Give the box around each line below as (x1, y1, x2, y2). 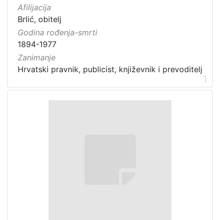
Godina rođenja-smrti (18, 27, 97, 38)
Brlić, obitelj (18, 14, 61, 25)
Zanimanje (18, 53, 55, 63)
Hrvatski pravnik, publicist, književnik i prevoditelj (18, 64, 202, 75)
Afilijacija (18, 2, 51, 13)
